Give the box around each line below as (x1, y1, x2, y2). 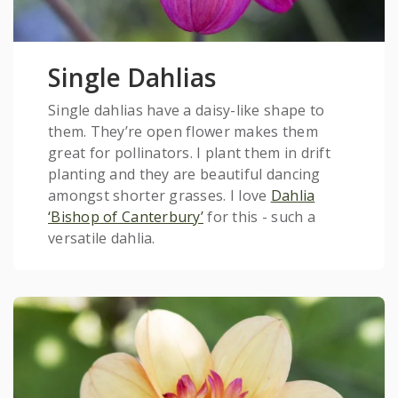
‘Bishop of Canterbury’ (48, 206, 203, 227)
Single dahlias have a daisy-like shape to (48, 99, 325, 120)
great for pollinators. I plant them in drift (48, 142, 330, 163)
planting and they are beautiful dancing (48, 163, 321, 184)
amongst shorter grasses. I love (48, 185, 271, 205)
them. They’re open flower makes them (48, 121, 318, 141)
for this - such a (203, 206, 315, 227)
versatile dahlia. (48, 227, 155, 248)
